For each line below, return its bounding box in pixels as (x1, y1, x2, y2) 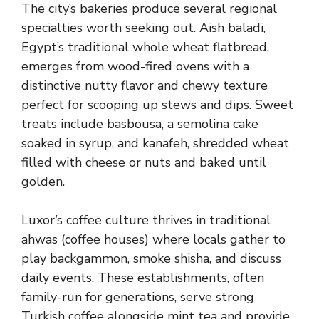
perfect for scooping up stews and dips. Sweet (21, 96, 293, 113)
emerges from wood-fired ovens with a (21, 58, 249, 75)
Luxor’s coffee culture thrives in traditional (21, 211, 271, 229)
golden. (21, 173, 65, 190)
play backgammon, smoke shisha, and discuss (21, 250, 281, 267)
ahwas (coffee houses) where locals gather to (21, 231, 286, 248)
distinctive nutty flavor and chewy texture (21, 77, 268, 94)
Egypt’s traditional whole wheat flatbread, (21, 38, 269, 56)
